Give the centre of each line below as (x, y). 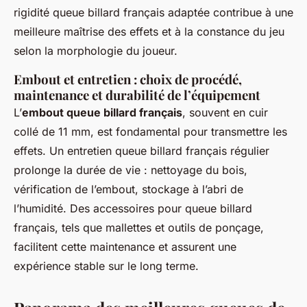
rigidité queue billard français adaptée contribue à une (153, 12)
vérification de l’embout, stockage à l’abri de (128, 189)
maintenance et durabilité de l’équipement (137, 95)
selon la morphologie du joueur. (96, 51)
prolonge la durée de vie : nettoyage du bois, (131, 170)
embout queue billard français (102, 112)
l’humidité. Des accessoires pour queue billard (133, 208)
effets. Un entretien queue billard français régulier (142, 151)
